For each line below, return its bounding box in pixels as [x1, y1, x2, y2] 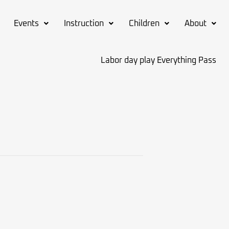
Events [13, 19, 39, 28]
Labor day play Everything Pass [100, 56, 216, 64]
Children [128, 19, 159, 28]
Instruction [63, 19, 104, 28]
